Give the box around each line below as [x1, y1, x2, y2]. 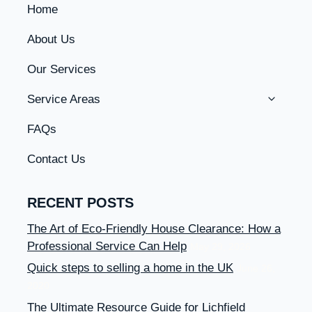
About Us [27, 32, 75, 46]
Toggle [265, 89, 303, 102]
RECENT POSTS [27, 194, 134, 210]
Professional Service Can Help [27, 239, 187, 253]
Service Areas [27, 92, 100, 106]
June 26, [237, 263, 275, 274]
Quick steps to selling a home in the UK [27, 261, 233, 275]
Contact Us [27, 152, 86, 166]
